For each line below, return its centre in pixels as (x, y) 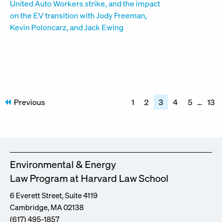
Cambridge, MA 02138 (47, 207)
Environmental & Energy (63, 164)
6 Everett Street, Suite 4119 (54, 195)
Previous (29, 102)
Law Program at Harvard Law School (89, 178)
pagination (38, 113)
